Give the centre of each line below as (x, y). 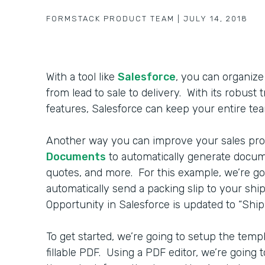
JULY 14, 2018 (216, 19)
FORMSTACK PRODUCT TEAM (110, 19)
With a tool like (82, 77)
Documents (76, 157)
